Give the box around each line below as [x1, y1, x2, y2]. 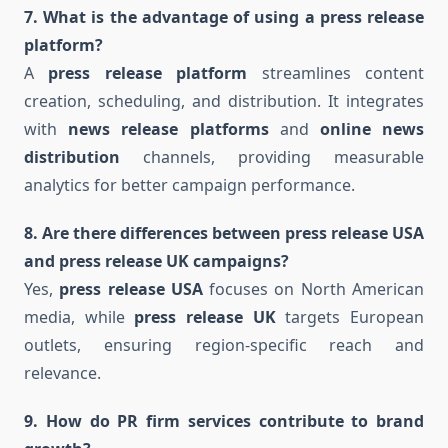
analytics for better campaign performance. [24, 174, 355, 197]
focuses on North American [202, 278, 425, 301]
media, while [24, 306, 135, 329]
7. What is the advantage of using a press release [24, 6, 424, 29]
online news [319, 118, 425, 141]
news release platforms [68, 118, 269, 141]
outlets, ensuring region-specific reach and [24, 334, 424, 357]
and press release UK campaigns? [24, 250, 289, 273]
